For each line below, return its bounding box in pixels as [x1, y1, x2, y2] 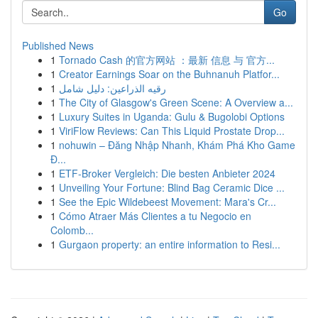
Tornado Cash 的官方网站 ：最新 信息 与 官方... [59, 53, 275, 67]
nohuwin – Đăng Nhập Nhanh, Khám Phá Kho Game [59, 138, 295, 152]
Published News [22, 38, 94, 53]
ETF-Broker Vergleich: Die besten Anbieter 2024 [59, 166, 275, 180]
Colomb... [50, 223, 94, 237]
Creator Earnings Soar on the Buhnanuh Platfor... [59, 67, 280, 81]
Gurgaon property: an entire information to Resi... [59, 237, 280, 251]
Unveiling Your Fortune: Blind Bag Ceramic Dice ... [59, 180, 285, 194]
